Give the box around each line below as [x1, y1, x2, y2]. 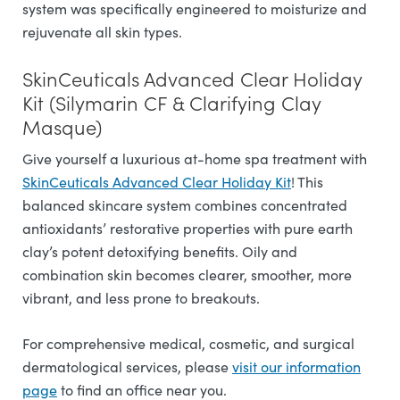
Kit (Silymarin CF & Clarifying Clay [22, 88, 321, 116]
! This [291, 172, 323, 191]
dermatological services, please [22, 357, 232, 376]
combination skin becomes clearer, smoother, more [22, 265, 352, 284]
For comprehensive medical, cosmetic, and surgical [22, 334, 354, 353]
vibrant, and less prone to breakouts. [22, 288, 263, 307]
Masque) [22, 112, 112, 140]
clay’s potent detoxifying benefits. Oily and [22, 242, 297, 261]
